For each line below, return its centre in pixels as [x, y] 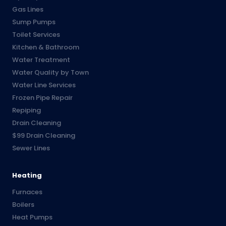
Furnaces [27, 192]
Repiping [26, 110]
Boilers [23, 205]
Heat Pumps [32, 217]
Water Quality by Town [50, 73]
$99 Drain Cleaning [44, 136]
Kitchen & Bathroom [46, 47]
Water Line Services [44, 85]
